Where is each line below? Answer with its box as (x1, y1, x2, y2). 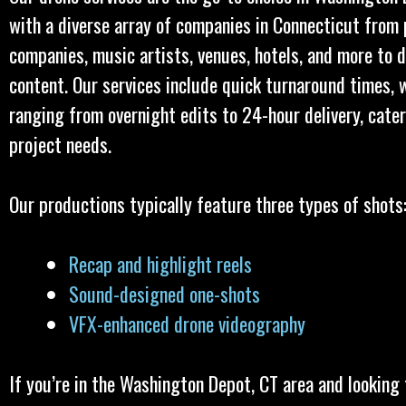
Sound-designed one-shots (69, 279, 260, 308)
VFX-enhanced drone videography (69, 309, 310, 338)
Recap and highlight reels (69, 249, 252, 278)
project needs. (9, 130, 111, 159)
